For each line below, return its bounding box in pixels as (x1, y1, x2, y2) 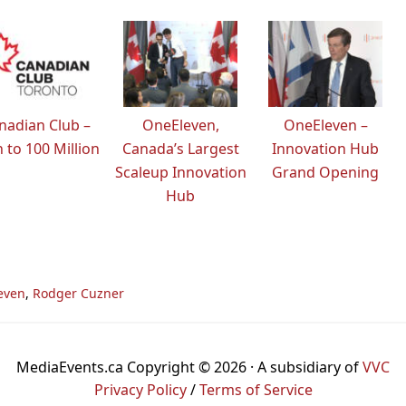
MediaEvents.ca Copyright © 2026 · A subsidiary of (16, 356, 362, 377)
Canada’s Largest (121, 138, 239, 159)
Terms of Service (198, 379, 313, 400)
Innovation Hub (272, 138, 379, 159)
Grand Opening (272, 161, 379, 182)
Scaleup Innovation (114, 161, 246, 182)
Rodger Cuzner (33, 284, 124, 302)
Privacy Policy (93, 379, 187, 400)
